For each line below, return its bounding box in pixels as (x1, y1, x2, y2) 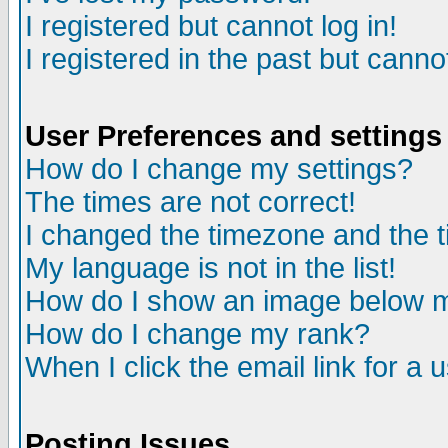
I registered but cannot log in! (25, 10, 397, 42)
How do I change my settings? (25, 153, 413, 185)
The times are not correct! (25, 186, 356, 218)
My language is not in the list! (25, 252, 396, 284)
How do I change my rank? (25, 318, 370, 350)
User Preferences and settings (25, 120, 442, 152)
